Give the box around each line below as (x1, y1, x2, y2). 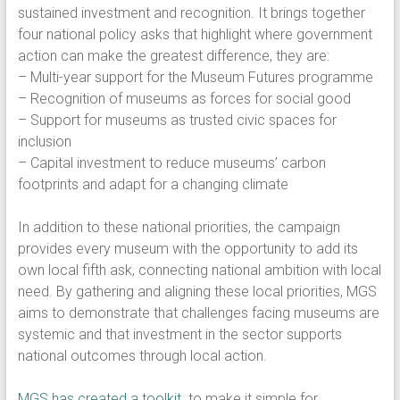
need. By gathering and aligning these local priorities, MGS (17, 283, 377, 300)
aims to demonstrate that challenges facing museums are (17, 304, 379, 321)
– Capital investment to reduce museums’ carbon (17, 154, 326, 171)
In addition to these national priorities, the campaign (17, 219, 340, 236)
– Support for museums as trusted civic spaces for (17, 112, 337, 129)
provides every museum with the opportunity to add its (17, 240, 358, 257)
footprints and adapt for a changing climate (17, 176, 288, 193)
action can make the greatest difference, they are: (17, 47, 329, 64)
